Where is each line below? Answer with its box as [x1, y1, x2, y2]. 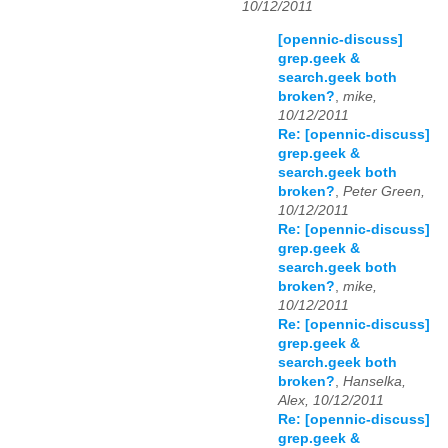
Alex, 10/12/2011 [278, 392, 384, 408]
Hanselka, [343, 373, 406, 389]
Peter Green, [343, 183, 425, 199]
